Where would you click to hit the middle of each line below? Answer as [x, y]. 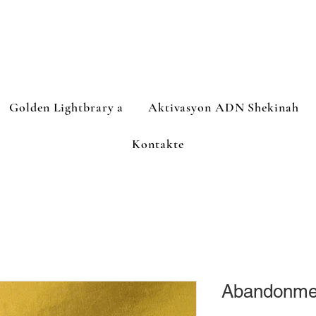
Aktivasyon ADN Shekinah [223, 107]
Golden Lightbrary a [67, 107]
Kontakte [158, 144]
